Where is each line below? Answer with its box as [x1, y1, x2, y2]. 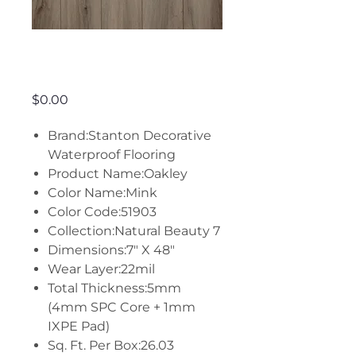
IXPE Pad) [48, 319, 110, 334]
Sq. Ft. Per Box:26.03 [48, 338, 174, 353]
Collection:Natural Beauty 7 [48, 223, 220, 238]
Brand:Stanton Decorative [48, 128, 211, 143]
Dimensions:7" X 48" [48, 242, 175, 257]
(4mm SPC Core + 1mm [48, 300, 195, 315]
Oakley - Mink [32, 59, 190, 86]
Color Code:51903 [48, 204, 157, 219]
